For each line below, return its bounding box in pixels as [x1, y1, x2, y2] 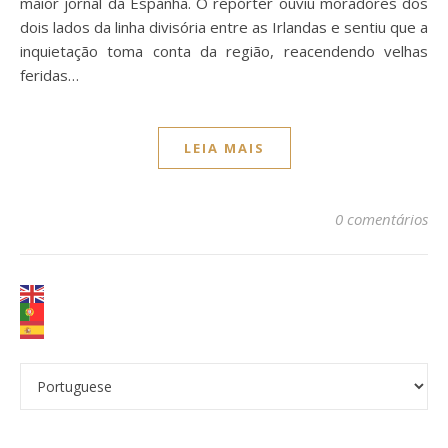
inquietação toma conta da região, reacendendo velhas [20, 41, 428, 62]
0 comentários [335, 209, 428, 230]
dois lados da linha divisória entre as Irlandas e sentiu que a [20, 17, 428, 38]
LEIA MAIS [183, 139, 265, 158]
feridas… [20, 65, 79, 86]
